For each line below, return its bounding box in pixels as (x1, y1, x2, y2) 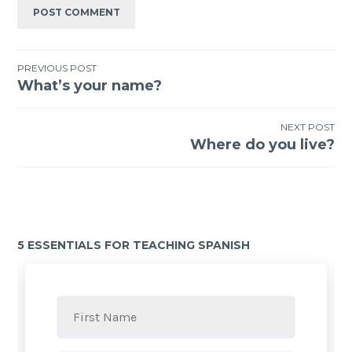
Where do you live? (189, 135, 335, 153)
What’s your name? (17, 77, 163, 95)
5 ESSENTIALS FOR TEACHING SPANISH (17, 237, 251, 252)
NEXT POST (280, 120, 335, 133)
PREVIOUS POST (17, 62, 97, 75)
